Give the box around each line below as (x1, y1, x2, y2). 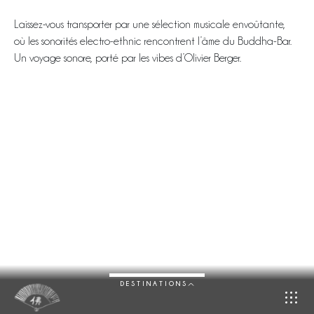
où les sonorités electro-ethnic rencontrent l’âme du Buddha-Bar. (14, 36, 292, 47)
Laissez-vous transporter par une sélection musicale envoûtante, (14, 19, 285, 30)
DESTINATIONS (120, 279, 188, 287)
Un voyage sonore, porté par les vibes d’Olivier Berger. (14, 53, 241, 64)
